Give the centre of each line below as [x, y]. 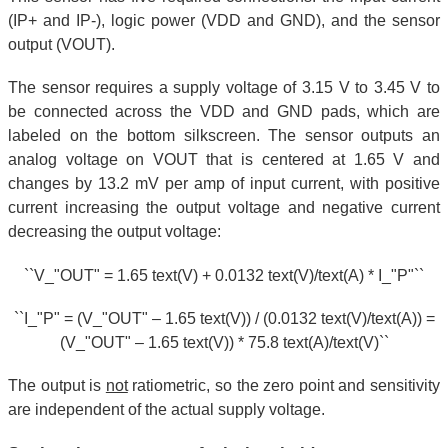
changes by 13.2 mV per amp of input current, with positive [224, 184]
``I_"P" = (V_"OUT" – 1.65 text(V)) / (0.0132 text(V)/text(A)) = [224, 318]
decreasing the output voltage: [114, 232]
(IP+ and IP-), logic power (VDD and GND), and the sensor [224, 21]
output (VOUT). [61, 45]
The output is [57, 385]
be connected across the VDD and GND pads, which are [224, 112]
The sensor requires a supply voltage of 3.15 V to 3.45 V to [224, 88]
